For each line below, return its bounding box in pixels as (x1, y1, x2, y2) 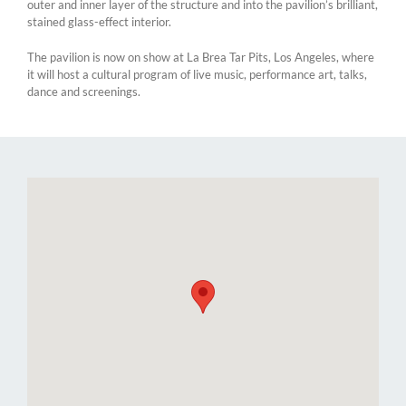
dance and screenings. (27, 83, 140, 99)
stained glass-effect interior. (27, 14, 171, 29)
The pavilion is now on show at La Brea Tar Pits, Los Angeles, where (27, 49, 374, 64)
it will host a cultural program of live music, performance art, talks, (27, 66, 367, 82)
